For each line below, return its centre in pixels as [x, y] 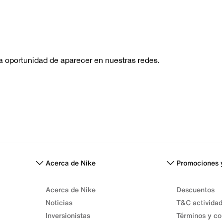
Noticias [59, 202]
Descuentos [195, 190]
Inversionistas [68, 215]
